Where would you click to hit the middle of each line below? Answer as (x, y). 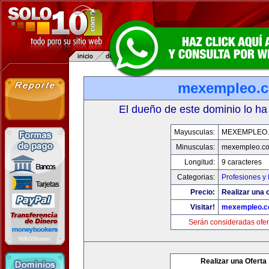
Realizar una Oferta (234, 261)
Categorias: (196, 177)
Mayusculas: (195, 132)
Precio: (203, 192)
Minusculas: (195, 147)
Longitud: (200, 162)
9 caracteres (242, 162)
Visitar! (203, 207)
